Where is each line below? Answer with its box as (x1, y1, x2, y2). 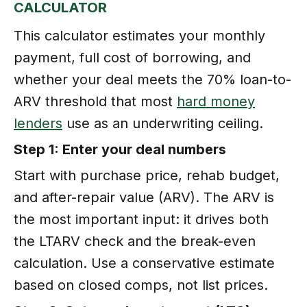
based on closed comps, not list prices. (14, 276, 268, 293)
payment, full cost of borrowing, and (14, 49, 251, 66)
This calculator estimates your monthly (14, 27, 265, 44)
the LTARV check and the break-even (14, 232, 256, 249)
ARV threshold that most (14, 93, 177, 110)
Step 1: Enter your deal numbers (14, 140, 226, 158)
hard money (177, 93, 255, 110)
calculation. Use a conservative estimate (14, 254, 275, 271)
